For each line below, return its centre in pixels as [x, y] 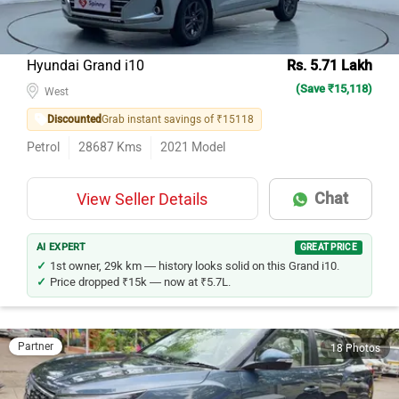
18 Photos [355, 348]
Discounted [74, 119]
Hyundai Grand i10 [85, 65]
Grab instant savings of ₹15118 [178, 119]
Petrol [43, 147]
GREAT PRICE [328, 247]
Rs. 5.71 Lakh [330, 65]
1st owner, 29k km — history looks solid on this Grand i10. [195, 266]
